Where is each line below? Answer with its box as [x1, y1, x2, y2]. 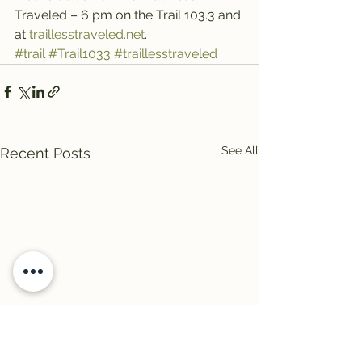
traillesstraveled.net [29, 27, 145, 42]
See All [221, 144, 259, 157]
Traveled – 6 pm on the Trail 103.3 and [15, 7, 244, 23]
